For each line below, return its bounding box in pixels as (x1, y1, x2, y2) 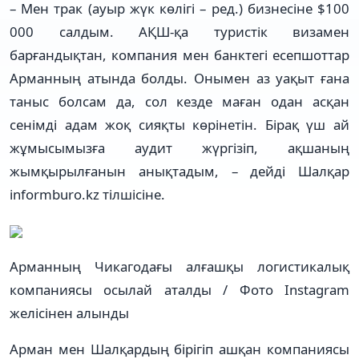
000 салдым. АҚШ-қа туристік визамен (10, 22, 349, 41)
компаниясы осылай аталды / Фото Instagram (10, 280, 349, 299)
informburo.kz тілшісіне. (10, 184, 165, 204)
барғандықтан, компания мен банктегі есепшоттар (10, 45, 349, 64)
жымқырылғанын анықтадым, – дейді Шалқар (10, 161, 349, 180)
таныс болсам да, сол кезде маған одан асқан (10, 91, 349, 111)
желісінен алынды (10, 303, 129, 322)
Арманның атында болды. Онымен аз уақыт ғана (10, 68, 349, 87)
